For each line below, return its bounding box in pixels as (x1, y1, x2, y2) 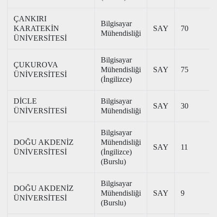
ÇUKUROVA (14, 61, 58, 69)
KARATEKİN (14, 24, 59, 32)
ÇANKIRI (14, 15, 46, 23)
